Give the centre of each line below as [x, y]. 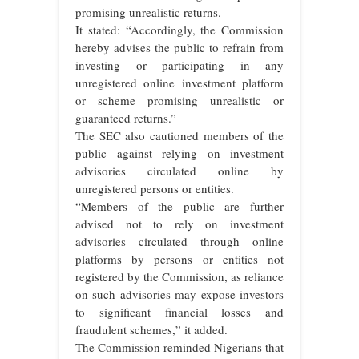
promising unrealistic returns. [148, 12]
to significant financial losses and [179, 311]
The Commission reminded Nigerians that [179, 347]
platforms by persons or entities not [179, 258]
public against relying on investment [179, 153]
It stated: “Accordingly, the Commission [179, 29]
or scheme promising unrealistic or [179, 100]
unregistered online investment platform [179, 82]
